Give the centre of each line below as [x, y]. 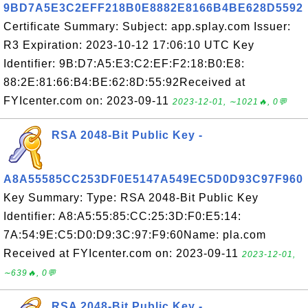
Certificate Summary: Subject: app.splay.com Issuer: [147, 26]
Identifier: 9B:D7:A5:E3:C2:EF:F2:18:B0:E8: [124, 64]
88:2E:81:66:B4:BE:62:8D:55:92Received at [124, 82]
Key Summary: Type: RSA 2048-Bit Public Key [131, 198]
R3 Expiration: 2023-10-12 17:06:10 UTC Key [129, 45]
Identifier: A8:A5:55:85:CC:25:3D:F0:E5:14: [122, 216]
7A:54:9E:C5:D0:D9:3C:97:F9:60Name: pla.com [135, 235]
